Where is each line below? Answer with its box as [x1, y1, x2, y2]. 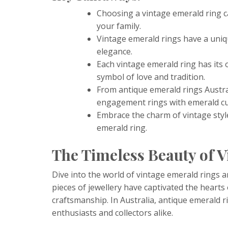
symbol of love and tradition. [97, 71, 205, 82]
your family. [97, 20, 141, 32]
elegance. [97, 45, 132, 57]
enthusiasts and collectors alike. [52, 207, 173, 218]
